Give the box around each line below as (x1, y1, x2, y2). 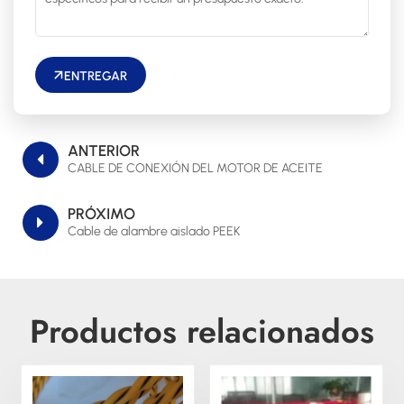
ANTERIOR (68, 141, 140, 160)
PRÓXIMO (68, 204, 135, 223)
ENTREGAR (64, 69, 127, 85)
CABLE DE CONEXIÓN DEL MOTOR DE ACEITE (68, 160, 323, 176)
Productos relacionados (30, 307, 374, 355)
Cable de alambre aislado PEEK (68, 223, 240, 239)
